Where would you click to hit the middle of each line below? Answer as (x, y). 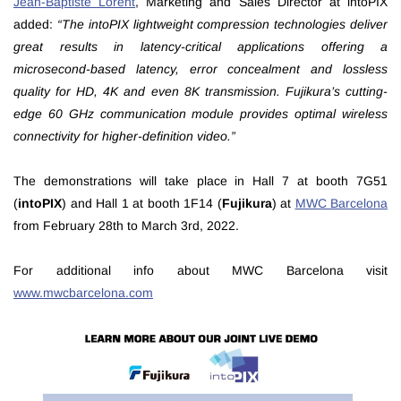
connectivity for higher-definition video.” (124, 136)
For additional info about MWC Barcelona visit (200, 270)
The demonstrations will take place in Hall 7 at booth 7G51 (200, 181)
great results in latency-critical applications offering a (200, 47)
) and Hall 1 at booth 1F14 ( (142, 203)
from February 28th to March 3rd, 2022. (126, 226)
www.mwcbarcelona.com (83, 293)
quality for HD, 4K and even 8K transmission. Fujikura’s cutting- (200, 91)
